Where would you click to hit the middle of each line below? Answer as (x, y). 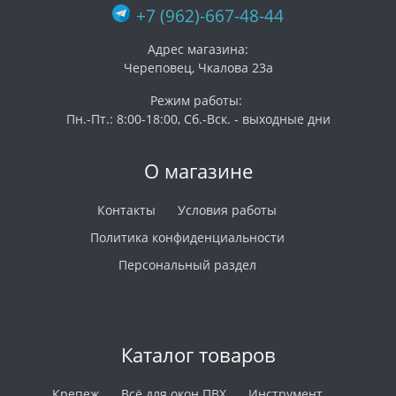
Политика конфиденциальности (187, 237)
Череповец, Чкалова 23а (198, 68)
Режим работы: (198, 100)
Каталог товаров (198, 355)
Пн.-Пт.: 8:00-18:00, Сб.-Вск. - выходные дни (198, 119)
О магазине (198, 171)
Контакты (126, 210)
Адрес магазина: (198, 49)
